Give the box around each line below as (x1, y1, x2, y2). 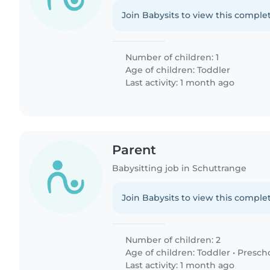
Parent (112, 142, 157, 157)
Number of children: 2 (123, 234, 221, 246)
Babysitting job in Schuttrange (112, 163, 247, 174)
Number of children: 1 (123, 51, 219, 63)
